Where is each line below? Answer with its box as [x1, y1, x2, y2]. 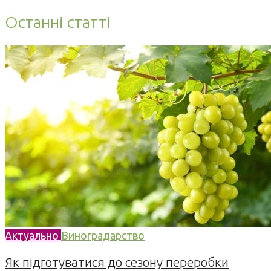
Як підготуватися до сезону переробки [5, 254, 229, 269]
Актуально [5, 229, 61, 241]
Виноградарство [61, 229, 145, 241]
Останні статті [5, 13, 111, 31]
